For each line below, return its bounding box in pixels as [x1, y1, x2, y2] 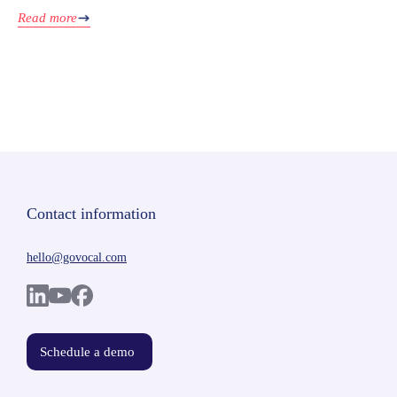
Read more [18, 11, 77, 26]
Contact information [27, 205, 156, 223]
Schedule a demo [40, 345, 135, 360]
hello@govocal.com [27, 251, 127, 265]
